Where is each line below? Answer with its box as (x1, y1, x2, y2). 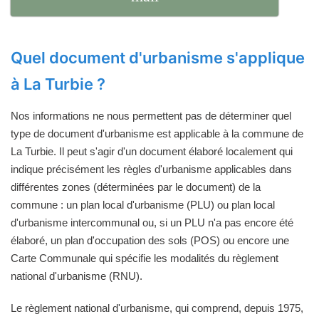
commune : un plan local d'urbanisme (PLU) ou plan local (11, 198, 275, 211)
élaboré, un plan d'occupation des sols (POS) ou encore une (11, 234, 289, 246)
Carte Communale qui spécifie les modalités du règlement (11, 251, 278, 264)
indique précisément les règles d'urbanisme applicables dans (11, 162, 292, 175)
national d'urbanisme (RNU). (11, 269, 142, 282)
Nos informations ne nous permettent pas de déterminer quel (11, 109, 291, 122)
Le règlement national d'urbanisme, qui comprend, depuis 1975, (11, 301, 303, 314)
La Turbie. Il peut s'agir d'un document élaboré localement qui (11, 145, 293, 157)
